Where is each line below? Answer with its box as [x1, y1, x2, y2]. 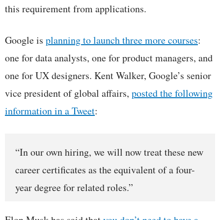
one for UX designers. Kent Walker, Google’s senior [5, 69, 211, 82]
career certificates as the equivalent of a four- [15, 163, 195, 177]
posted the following [132, 86, 213, 100]
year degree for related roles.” [15, 181, 134, 194]
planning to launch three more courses [46, 33, 198, 47]
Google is [5, 33, 46, 47]
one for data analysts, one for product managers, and [5, 51, 213, 65]
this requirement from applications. [5, 2, 146, 16]
